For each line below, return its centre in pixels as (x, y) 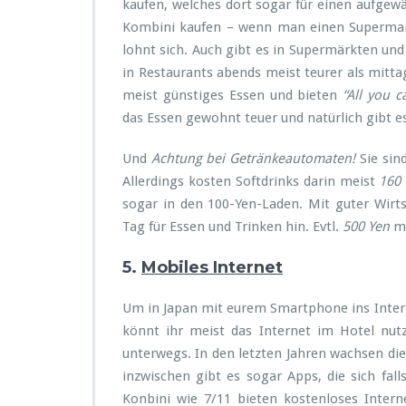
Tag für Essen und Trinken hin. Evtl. (232, 227)
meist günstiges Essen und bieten (233, 95)
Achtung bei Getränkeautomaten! (253, 159)
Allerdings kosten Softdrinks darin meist (251, 181)
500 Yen (366, 227)
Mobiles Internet (212, 267)
